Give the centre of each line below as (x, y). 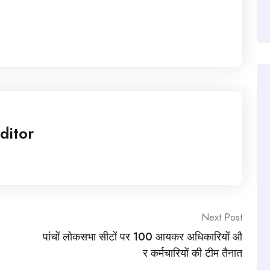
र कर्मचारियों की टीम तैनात (193, 253)
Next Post (222, 218)
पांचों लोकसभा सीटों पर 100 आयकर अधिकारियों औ (143, 237)
